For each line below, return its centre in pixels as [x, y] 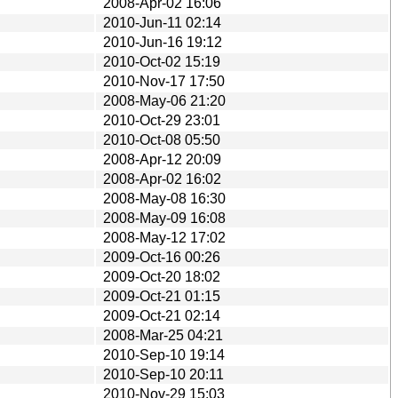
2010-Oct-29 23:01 [162, 120]
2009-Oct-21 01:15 [162, 296]
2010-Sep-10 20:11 [163, 374]
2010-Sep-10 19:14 [164, 354]
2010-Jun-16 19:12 [163, 42]
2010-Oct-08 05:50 [162, 139]
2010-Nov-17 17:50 [164, 81]
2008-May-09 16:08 [164, 218]
